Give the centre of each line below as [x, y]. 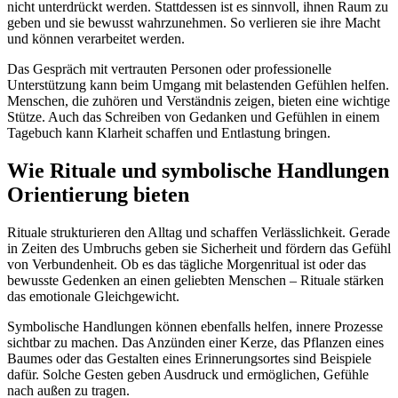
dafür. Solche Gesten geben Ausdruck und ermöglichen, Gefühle [188, 375]
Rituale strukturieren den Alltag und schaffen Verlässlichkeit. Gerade [199, 233]
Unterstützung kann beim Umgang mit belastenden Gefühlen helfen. [198, 85]
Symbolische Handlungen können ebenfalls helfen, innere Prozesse [195, 327]
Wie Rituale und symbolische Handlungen [198, 171]
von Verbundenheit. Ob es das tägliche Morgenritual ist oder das [187, 265]
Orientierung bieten [98, 195]
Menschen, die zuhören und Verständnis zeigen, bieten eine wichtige [199, 101]
